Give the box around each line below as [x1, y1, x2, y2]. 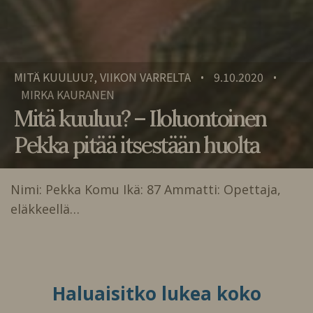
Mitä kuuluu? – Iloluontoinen [14, 103, 266, 133]
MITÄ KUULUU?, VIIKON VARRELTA [14, 68, 191, 86]
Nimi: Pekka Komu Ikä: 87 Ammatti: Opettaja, [10, 180, 281, 198]
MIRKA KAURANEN [21, 86, 115, 103]
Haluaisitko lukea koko [52, 280, 261, 306]
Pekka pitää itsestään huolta [14, 130, 260, 159]
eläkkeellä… [10, 200, 80, 217]
